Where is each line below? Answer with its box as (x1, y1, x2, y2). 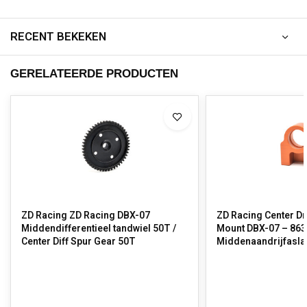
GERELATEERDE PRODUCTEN (10, 67, 178, 80)
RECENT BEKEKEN (10, 28, 106, 45)
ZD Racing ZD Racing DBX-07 (21, 208, 150, 223)
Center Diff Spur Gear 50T (21, 234, 138, 249)
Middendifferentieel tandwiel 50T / (21, 221, 176, 236)
